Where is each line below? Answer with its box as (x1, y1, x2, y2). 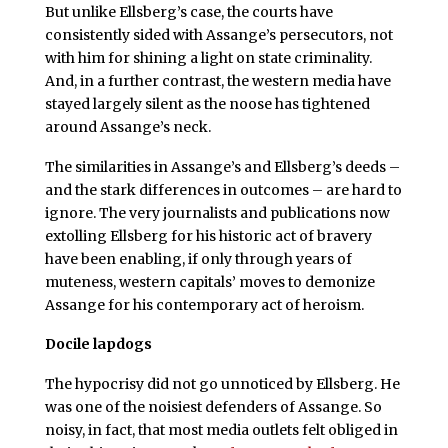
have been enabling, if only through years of (44, 249, 352, 268)
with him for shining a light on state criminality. (44, 48, 372, 67)
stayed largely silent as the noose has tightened (44, 94, 370, 113)
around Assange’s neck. (44, 117, 211, 136)
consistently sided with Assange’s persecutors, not (44, 25, 393, 44)
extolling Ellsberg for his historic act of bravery (44, 226, 372, 245)
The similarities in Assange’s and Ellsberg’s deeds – (44, 157, 400, 176)
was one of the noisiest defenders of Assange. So (44, 398, 382, 417)
